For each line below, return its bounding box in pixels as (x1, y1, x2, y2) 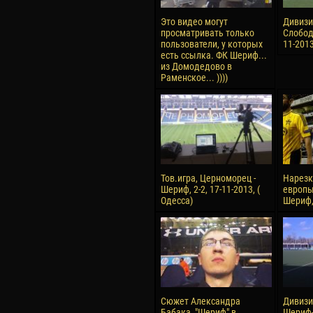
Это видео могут (161, 16, 228, 27)
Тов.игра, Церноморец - (161, 173, 256, 184)
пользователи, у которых (161, 38, 263, 50)
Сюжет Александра (161, 296, 240, 307)
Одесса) (161, 195, 193, 206)
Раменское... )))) (161, 72, 228, 83)
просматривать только (161, 27, 254, 38)
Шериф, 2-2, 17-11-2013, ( (161, 184, 260, 195)
